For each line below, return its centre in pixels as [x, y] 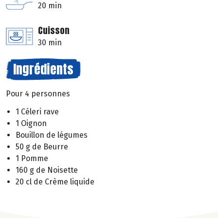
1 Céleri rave [37, 112]
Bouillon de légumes [52, 135]
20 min [50, 6]
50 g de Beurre [42, 147]
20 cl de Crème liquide [55, 182]
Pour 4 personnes [38, 94]
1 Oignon [31, 124]
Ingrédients [43, 69]
